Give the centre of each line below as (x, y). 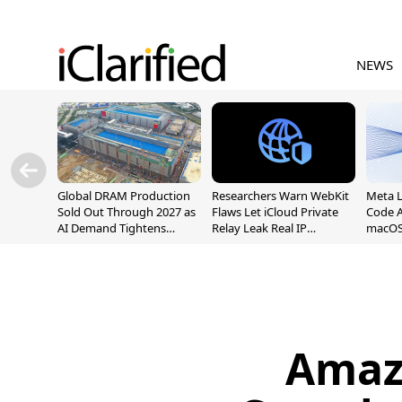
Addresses (239, 244)
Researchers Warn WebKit (280, 196)
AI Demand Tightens (112, 228)
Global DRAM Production (124, 196)
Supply (76, 244)
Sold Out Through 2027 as (127, 212)
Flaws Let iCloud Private (275, 212)
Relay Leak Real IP (259, 228)
